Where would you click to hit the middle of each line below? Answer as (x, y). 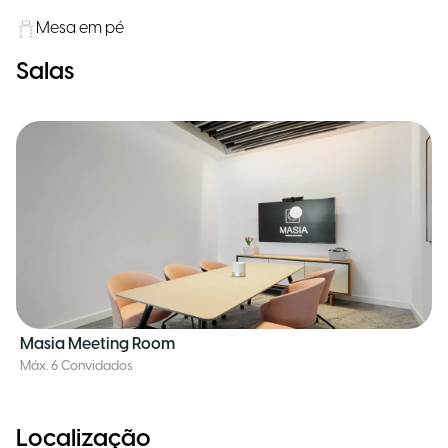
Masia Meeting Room (97, 344)
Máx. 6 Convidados (76, 366)
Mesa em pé (80, 28)
